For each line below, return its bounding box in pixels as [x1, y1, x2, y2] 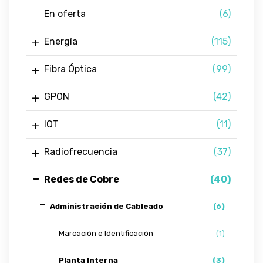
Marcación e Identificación [59, 229, 153, 238]
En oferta [44, 8, 86, 19]
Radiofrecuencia [44, 146, 117, 157]
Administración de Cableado [50, 202, 163, 211]
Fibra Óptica [44, 63, 97, 75]
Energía [44, 36, 77, 47]
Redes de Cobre [44, 174, 119, 185]
